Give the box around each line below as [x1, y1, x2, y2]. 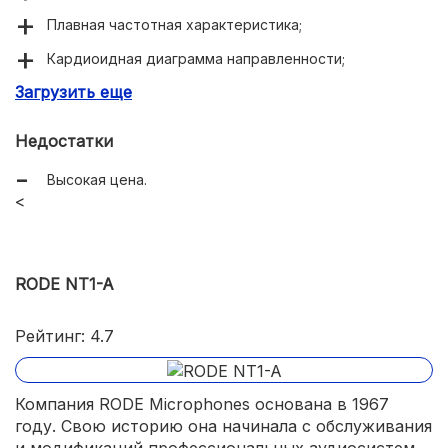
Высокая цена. [47, 171, 147, 189]
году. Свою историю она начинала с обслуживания [15, 416, 432, 436]
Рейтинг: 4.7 [15, 326, 114, 347]
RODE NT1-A [15, 274, 114, 295]
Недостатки [15, 131, 113, 152]
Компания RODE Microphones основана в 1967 [15, 394, 389, 414]
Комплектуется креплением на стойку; [47, 84, 319, 102]
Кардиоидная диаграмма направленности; [47, 50, 345, 68]
